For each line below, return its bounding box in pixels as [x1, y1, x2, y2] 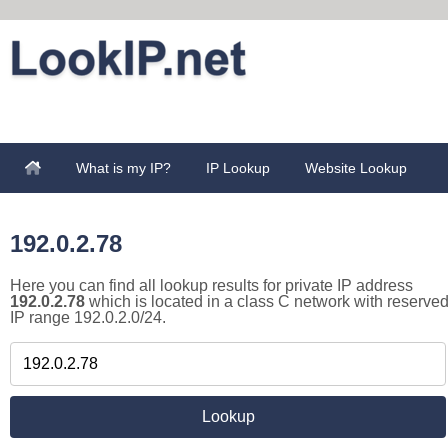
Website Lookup [305, 160, 407, 176]
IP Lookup [206, 160, 270, 176]
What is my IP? [76, 160, 171, 176]
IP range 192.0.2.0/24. [10, 309, 166, 326]
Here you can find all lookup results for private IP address [10, 277, 413, 294]
